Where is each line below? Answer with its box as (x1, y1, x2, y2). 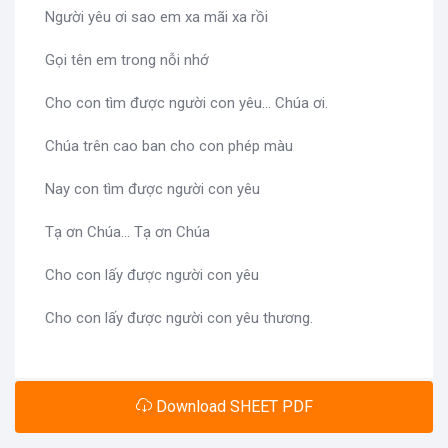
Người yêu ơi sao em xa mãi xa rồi (45, 8, 268, 27)
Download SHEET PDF (151, 397, 313, 417)
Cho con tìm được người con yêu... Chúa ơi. (45, 94, 328, 113)
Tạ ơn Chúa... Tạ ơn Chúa (45, 223, 210, 242)
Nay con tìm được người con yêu (45, 180, 260, 199)
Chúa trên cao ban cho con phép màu (45, 137, 293, 156)
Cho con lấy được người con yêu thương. (45, 309, 313, 328)
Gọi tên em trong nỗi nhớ (45, 51, 209, 70)
